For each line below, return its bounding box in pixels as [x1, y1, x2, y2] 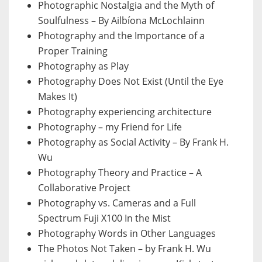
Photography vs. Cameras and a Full [38, 196, 196, 210]
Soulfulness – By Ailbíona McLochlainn [38, 14, 205, 27]
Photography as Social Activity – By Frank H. [38, 136, 229, 149]
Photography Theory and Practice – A [38, 166, 202, 180]
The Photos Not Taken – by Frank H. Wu [38, 242, 211, 256]
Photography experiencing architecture [38, 105, 212, 119]
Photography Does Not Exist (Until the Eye [38, 75, 223, 88]
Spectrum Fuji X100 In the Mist [38, 212, 171, 225]
